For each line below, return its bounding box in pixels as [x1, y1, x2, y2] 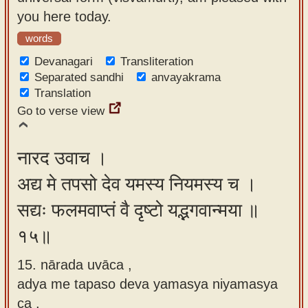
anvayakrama [151, 71, 221, 84]
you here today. [17, 8, 111, 24]
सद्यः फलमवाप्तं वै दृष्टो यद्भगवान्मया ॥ [17, 200, 259, 221]
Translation [34, 87, 91, 100]
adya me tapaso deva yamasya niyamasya [17, 276, 278, 291]
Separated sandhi [34, 71, 124, 84]
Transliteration [120, 55, 193, 68]
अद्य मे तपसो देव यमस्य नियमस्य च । [17, 174, 256, 195]
